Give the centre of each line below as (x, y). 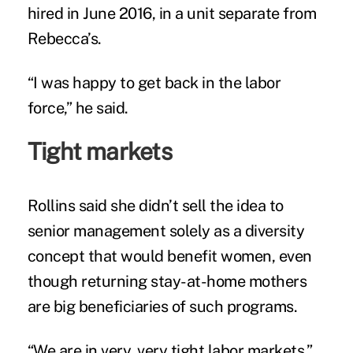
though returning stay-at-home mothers (167, 281)
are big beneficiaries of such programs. (162, 306)
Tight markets (99, 151)
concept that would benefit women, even (169, 256)
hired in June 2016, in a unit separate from (172, 13)
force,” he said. (78, 108)
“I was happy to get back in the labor (154, 82)
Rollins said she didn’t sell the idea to (155, 205)
